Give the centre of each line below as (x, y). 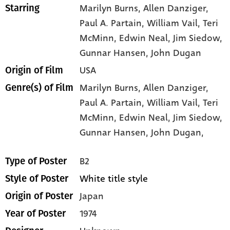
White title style (114, 178)
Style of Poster (37, 178)
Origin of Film (34, 70)
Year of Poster (35, 213)
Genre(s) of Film (39, 88)
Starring (22, 8)
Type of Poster (36, 161)
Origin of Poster (39, 196)
